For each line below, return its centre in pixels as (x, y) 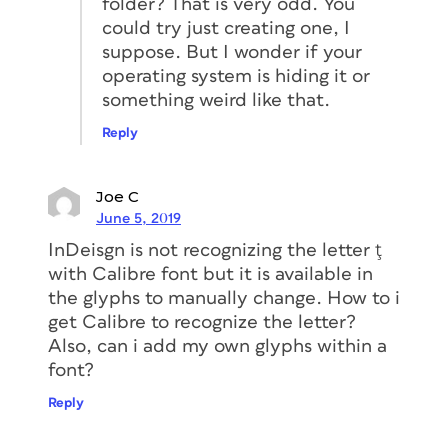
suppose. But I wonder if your (232, 52)
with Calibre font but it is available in (210, 274)
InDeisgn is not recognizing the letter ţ (215, 250)
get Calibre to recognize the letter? (202, 322)
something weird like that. (216, 100)
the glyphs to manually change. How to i (224, 298)
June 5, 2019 (138, 218)
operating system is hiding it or (236, 76)
